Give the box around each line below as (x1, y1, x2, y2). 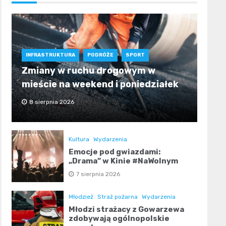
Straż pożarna (97, 193, 138, 201)
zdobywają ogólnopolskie (68, 214, 169, 223)
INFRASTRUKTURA (25, 52, 75, 59)
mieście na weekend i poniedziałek (21, 79, 179, 90)
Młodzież (68, 193, 93, 201)
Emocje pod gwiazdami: (68, 147, 160, 156)
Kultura (68, 135, 89, 143)
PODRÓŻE (87, 52, 114, 59)
